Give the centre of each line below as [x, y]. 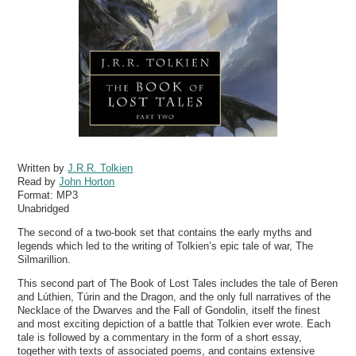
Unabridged [44, 208]
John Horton [87, 181]
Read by [39, 181]
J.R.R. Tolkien [101, 168]
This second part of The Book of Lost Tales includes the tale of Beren [178, 284]
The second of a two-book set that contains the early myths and [165, 232]
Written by [43, 168]
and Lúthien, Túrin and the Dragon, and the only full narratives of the [174, 297]
